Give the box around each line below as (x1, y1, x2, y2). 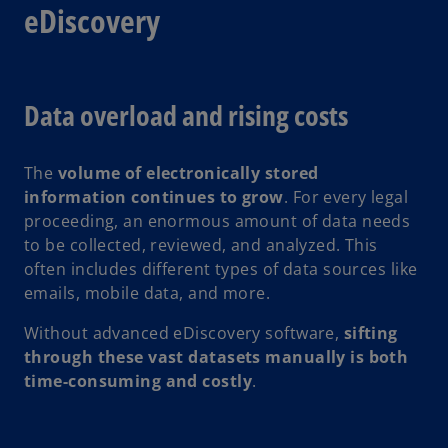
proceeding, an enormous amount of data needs (24, 210, 411, 233)
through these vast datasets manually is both (24, 346, 409, 369)
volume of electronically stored (57, 162, 319, 185)
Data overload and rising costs (24, 96, 348, 135)
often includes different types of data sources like (24, 258, 418, 281)
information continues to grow (24, 186, 284, 209)
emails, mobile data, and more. (24, 282, 275, 305)
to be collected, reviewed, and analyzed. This (24, 234, 378, 257)
